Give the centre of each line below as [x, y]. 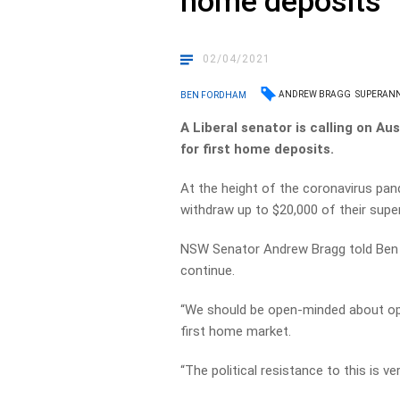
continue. [208, 271]
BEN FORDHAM [214, 95]
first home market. [236, 331]
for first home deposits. [259, 149]
